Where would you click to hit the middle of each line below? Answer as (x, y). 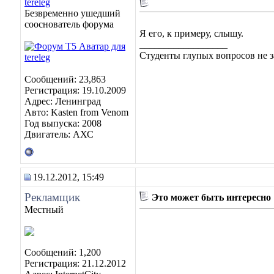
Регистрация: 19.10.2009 (75, 90)
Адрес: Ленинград (63, 101)
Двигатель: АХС (59, 134)
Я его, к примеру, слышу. (191, 33)
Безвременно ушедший (72, 13)
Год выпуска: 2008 (63, 123)
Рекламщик (52, 197)
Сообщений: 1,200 (63, 252)
